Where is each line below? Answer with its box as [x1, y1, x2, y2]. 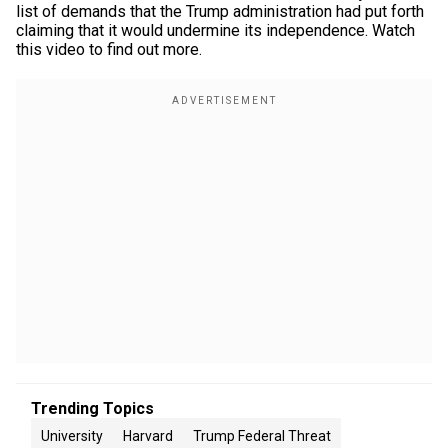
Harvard [123, 428, 173, 444]
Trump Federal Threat [193, 428, 331, 444]
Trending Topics [31, 399, 154, 418]
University [41, 428, 103, 444]
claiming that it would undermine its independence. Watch [16, 21, 415, 40]
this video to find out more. [16, 40, 202, 59]
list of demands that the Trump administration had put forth [16, 2, 424, 21]
